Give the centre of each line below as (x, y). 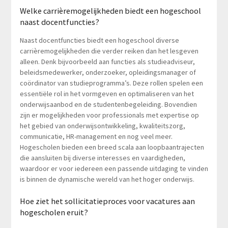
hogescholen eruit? (54, 212)
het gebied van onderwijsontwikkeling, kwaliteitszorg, (102, 125)
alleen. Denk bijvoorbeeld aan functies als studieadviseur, (107, 61)
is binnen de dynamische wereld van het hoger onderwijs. (107, 179)
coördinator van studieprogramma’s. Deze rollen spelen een (111, 83)
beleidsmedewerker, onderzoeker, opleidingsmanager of (108, 72)
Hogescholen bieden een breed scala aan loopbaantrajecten (112, 147)
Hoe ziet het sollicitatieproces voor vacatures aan (107, 201)
